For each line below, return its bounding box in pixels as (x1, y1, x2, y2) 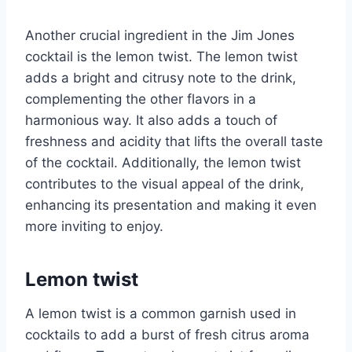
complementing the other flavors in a (25, 91, 256, 108)
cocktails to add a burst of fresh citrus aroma (25, 327, 310, 343)
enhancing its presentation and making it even (25, 197, 317, 214)
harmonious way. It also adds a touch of (25, 112, 277, 129)
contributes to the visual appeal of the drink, (25, 176, 304, 192)
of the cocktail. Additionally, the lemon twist (25, 155, 301, 171)
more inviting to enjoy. (25, 218, 163, 235)
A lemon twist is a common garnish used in (25, 306, 296, 322)
